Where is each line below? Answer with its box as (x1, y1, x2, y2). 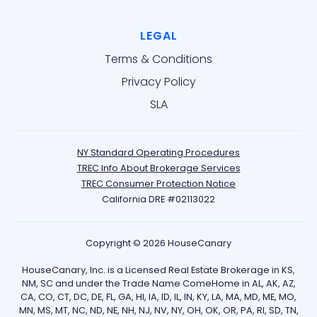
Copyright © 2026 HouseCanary (86, 237, 231, 250)
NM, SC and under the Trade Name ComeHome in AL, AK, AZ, (21, 277, 296, 290)
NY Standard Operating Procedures (77, 146, 240, 159)
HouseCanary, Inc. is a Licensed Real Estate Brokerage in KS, (22, 264, 295, 277)
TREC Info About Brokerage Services (76, 162, 241, 175)
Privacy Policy (121, 74, 196, 91)
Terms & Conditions (105, 51, 212, 68)
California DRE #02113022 (102, 193, 215, 206)
